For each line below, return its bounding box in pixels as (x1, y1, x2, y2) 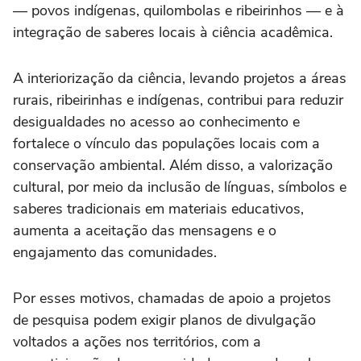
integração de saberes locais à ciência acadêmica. (13, 23, 333, 42)
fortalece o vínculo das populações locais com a (13, 134, 320, 153)
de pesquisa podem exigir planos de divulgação (13, 310, 316, 330)
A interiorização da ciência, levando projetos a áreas (13, 68, 346, 88)
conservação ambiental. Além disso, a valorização (13, 156, 333, 175)
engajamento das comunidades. (13, 243, 217, 262)
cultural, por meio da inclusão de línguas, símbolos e (13, 177, 346, 197)
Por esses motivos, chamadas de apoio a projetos (13, 288, 331, 308)
